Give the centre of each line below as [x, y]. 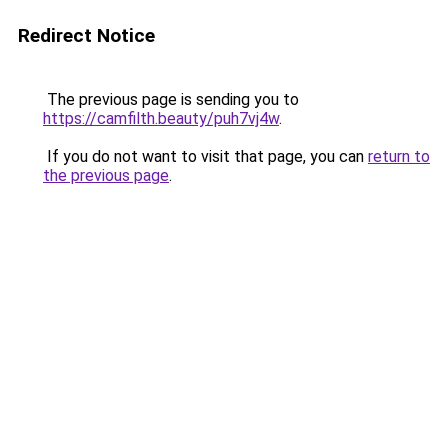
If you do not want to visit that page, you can [205, 156]
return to [399, 156]
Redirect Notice [86, 35]
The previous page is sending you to [171, 99]
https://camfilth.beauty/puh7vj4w [161, 118]
